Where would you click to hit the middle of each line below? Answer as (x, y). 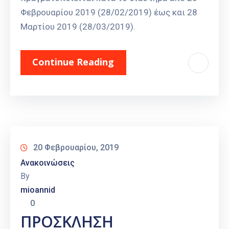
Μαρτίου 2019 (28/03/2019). (78, 27)
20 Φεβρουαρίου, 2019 (76, 148)
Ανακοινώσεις (48, 163)
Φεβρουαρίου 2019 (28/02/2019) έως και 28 (109, 13)
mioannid (38, 190)
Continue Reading (73, 62)
